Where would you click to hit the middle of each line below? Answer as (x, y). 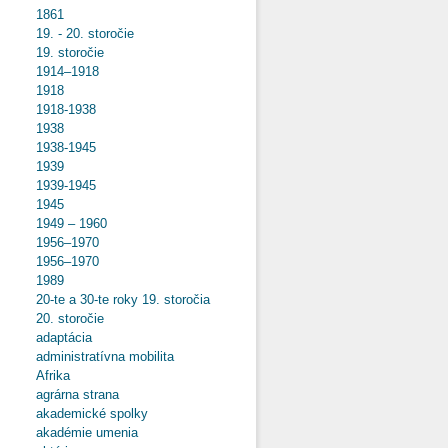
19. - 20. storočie (93, 33)
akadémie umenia (95, 432)
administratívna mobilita (113, 356)
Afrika (61, 375)
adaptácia (72, 337)
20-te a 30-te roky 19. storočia (131, 299)
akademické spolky (100, 413)
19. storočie (78, 52)
